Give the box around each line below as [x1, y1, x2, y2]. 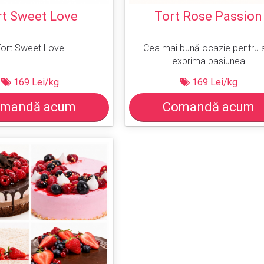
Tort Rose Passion [154, 8, 263, 24]
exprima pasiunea [171, 55, 245, 67]
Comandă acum [162, 99, 255, 114]
